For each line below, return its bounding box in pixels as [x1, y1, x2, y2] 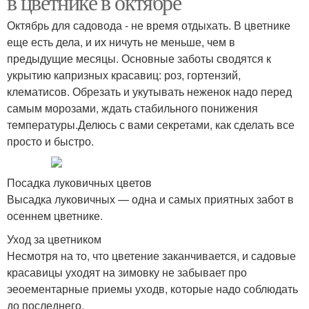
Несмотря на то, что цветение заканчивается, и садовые [7, 248, 296, 263]
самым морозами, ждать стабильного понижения [7, 100, 258, 116]
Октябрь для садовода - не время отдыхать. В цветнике [7, 17, 290, 33]
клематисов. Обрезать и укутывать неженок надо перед [7, 83, 292, 99]
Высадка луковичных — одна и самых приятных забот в [7, 191, 294, 207]
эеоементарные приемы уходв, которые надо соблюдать [7, 281, 298, 297]
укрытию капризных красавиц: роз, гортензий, [7, 67, 241, 83]
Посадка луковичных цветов [7, 175, 152, 190]
